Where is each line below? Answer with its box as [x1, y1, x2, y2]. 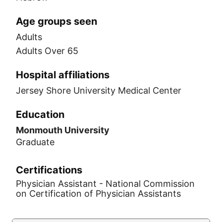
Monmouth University [16, 125, 110, 135]
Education [16, 109, 64, 120]
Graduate [16, 137, 55, 147]
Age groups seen [16, 15, 97, 27]
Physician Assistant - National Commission [16, 178, 195, 189]
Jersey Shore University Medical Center [16, 85, 181, 96]
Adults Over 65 [16, 46, 78, 56]
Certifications [16, 164, 82, 176]
